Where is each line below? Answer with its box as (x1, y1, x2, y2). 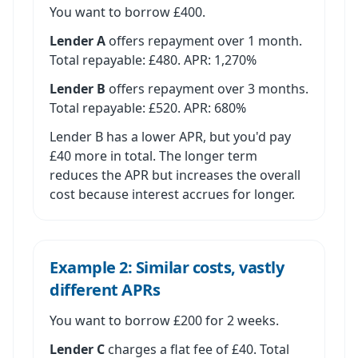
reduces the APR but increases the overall (50, 166, 300, 184)
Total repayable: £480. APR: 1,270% (50, 51, 257, 69)
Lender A (50, 32, 105, 50)
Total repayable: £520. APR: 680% (50, 99, 246, 117)
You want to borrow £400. (50, 3, 205, 21)
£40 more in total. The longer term (50, 147, 257, 165)
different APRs (50, 279, 160, 300)
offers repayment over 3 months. (105, 80, 308, 97)
